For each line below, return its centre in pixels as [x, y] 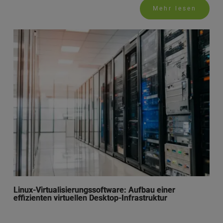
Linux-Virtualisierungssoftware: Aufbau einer [94, 190]
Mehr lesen [175, 8]
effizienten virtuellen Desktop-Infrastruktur [90, 198]
